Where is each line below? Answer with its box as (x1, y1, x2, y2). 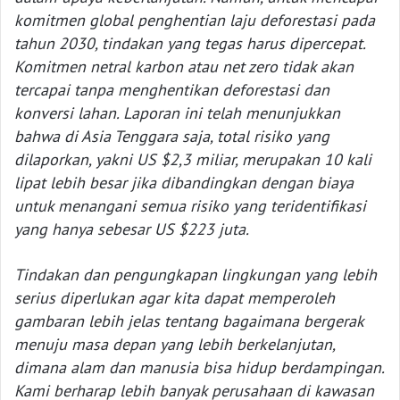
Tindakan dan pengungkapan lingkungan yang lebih (14, 264, 377, 286)
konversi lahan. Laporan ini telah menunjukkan (14, 103, 340, 124)
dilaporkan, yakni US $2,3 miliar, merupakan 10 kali (14, 149, 371, 171)
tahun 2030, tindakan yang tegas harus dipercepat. (14, 33, 365, 54)
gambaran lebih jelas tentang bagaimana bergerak (14, 311, 363, 332)
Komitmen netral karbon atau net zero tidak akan (14, 56, 354, 78)
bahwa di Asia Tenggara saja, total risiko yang (14, 126, 329, 147)
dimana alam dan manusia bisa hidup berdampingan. (14, 357, 384, 379)
